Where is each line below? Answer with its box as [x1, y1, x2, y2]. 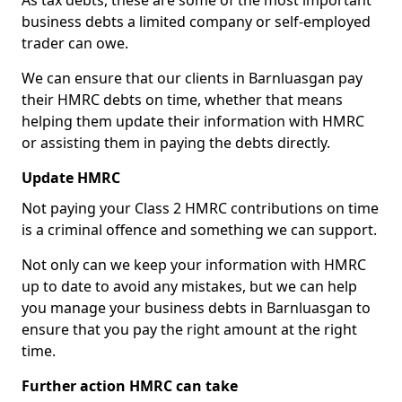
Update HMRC [22, 168, 120, 188]
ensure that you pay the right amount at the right [22, 319, 357, 339]
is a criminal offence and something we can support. [22, 220, 377, 240]
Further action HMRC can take [22, 376, 238, 396]
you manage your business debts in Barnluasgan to [22, 298, 371, 318]
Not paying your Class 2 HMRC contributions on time [22, 198, 379, 218]
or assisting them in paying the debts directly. [22, 133, 330, 153]
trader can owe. [22, 33, 128, 53]
